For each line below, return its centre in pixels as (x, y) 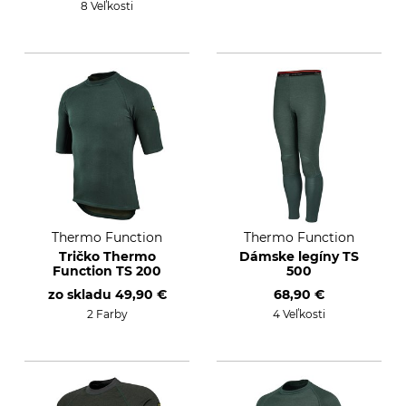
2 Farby (107, 314)
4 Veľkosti (299, 314)
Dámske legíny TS (299, 256)
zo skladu (81, 295)
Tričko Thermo (107, 256)
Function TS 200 (107, 271)
